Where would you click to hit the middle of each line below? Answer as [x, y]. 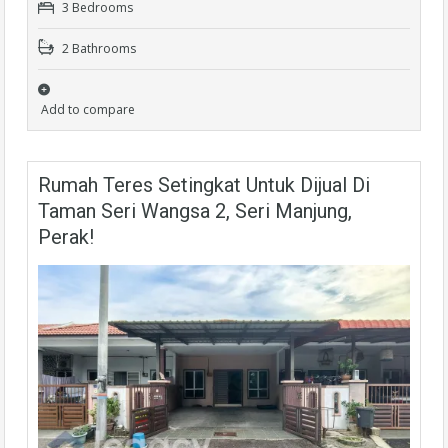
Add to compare [88, 109]
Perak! [66, 236]
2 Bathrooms [97, 48]
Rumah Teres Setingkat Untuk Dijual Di [204, 184]
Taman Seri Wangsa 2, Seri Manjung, [195, 210]
